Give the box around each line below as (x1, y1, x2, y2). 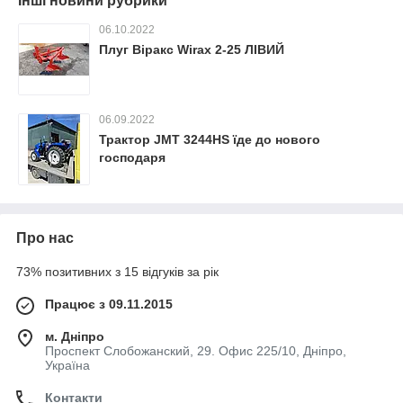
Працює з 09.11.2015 (45, 296, 173, 311)
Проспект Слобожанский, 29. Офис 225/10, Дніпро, (45, 343, 346, 358)
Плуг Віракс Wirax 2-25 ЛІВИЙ (99, 41, 284, 57)
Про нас (16, 229, 74, 246)
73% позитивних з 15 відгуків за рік (16, 264, 219, 279)
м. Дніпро (45, 328, 104, 344)
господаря (99, 149, 166, 165)
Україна (45, 357, 90, 372)
